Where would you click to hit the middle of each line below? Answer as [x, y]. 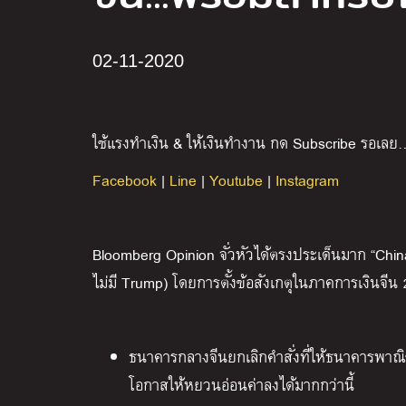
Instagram [307, 179]
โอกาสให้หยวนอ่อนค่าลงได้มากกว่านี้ [242, 384]
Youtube [236, 179]
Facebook [125, 179]
